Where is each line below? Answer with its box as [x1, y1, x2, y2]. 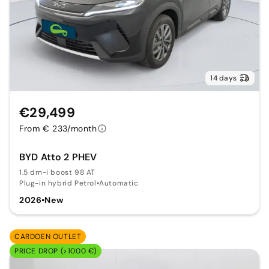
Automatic [99, 178, 139, 188]
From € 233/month [19, 122, 97, 134]
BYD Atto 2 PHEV [19, 150, 97, 163]
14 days [210, 73, 237, 83]
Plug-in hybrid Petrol [19, 178, 97, 188]
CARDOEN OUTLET [14, 231, 82, 241]
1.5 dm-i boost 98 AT [19, 167, 95, 177]
